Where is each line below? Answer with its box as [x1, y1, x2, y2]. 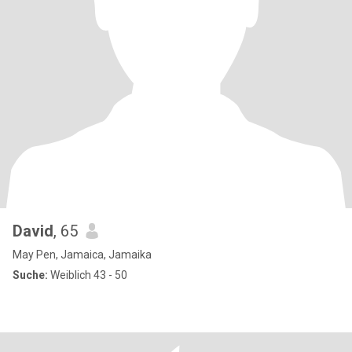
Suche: [13, 269, 48, 281]
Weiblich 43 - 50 [48, 269, 127, 281]
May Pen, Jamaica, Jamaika [13, 248, 152, 261]
